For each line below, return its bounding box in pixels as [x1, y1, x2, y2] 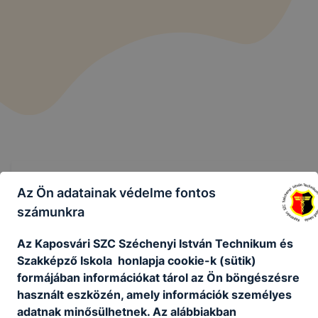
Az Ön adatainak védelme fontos [17, 185, 216, 200]
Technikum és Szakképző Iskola [23, 260, 238, 278]
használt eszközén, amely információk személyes [17, 287, 292, 302]
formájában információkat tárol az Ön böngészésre [17, 270, 300, 285]
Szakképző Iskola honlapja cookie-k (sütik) [17, 253, 256, 268]
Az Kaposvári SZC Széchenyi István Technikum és [17, 236, 293, 251]
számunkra [17, 204, 84, 219]
